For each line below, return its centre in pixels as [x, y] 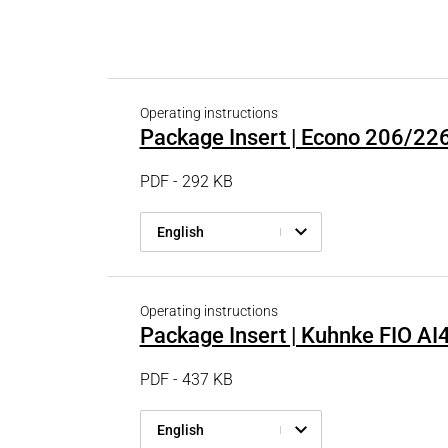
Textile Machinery [377, 98]
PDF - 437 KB [186, 379]
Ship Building [362, 61]
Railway [344, 23]
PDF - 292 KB [186, 181]
